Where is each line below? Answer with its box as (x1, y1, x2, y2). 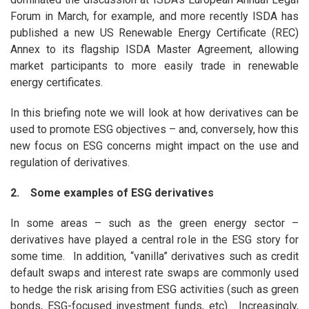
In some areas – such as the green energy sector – (10, 217, 299, 230)
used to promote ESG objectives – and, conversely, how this (10, 123, 299, 137)
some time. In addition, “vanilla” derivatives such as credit (10, 250, 299, 263)
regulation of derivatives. (10, 156, 130, 170)
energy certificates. (10, 76, 103, 90)
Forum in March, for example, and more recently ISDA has (10, 10, 299, 23)
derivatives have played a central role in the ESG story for (10, 233, 299, 247)
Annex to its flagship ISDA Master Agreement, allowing (10, 43, 299, 57)
